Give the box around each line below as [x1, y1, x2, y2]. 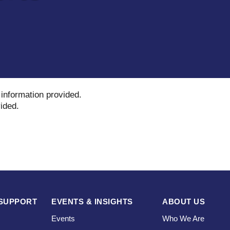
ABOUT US [162, 197, 205, 206]
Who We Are [162, 214, 204, 223]
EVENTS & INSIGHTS [51, 197, 133, 206]
